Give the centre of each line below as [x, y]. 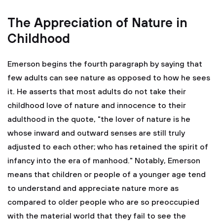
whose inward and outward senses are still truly [96, 133]
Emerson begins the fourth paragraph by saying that [105, 64]
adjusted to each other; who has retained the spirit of [108, 147]
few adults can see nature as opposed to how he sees [109, 78]
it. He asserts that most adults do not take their [97, 92]
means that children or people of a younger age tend [107, 175]
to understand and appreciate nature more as [93, 188]
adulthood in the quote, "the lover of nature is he [99, 119]
